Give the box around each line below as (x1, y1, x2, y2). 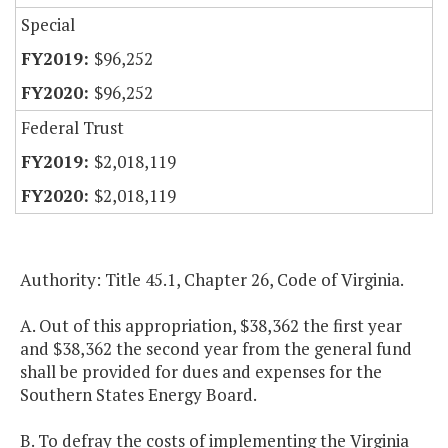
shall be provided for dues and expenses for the (20, 360, 382, 384)
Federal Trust (21, 116, 124, 140)
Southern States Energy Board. (20, 383, 257, 407)
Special (21, 13, 75, 37)
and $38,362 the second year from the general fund (20, 337, 412, 361)
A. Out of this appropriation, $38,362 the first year (20, 314, 402, 338)
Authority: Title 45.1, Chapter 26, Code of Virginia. (20, 268, 404, 292)
